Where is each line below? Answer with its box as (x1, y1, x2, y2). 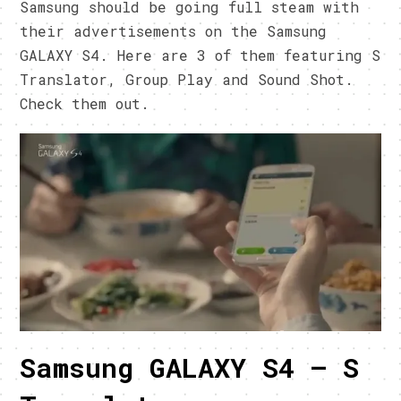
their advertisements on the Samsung (20, 21, 328, 41)
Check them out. (20, 94, 150, 114)
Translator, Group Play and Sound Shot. (20, 70, 354, 90)
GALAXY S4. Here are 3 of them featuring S (20, 46, 381, 65)
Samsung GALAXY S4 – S (20, 350, 360, 386)
